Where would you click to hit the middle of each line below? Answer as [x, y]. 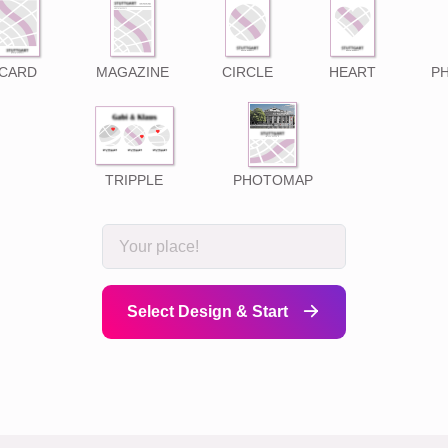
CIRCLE [247, 72]
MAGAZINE [132, 72]
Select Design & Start [209, 312]
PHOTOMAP [272, 180]
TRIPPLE [134, 180]
